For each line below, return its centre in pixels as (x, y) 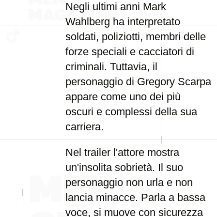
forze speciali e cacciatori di (130, 52)
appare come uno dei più (123, 97)
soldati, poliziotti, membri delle (136, 37)
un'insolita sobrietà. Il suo (124, 167)
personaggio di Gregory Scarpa (138, 82)
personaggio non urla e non (129, 182)
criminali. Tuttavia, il (111, 67)
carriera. (85, 127)
